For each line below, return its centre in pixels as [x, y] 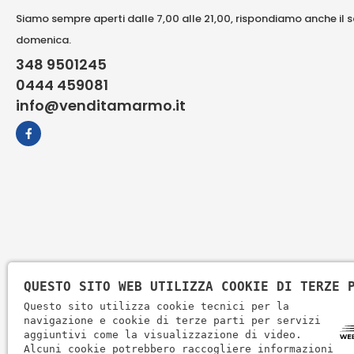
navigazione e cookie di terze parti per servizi [172, 320]
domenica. [43, 40]
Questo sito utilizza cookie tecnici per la [156, 306]
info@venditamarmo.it [101, 105]
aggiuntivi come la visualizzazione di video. [163, 335]
